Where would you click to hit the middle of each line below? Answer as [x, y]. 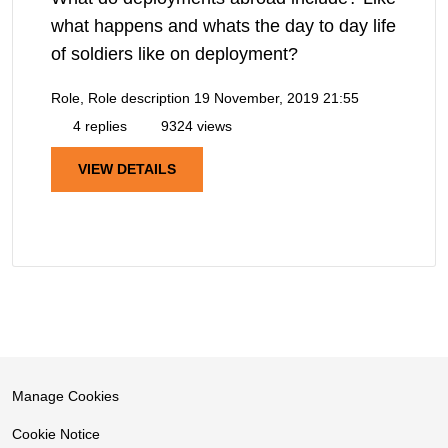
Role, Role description [120, 98]
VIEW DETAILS [127, 169]
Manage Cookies [65, 396]
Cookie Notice [56, 434]
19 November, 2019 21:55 [276, 98]
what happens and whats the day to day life [223, 26]
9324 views [194, 126]
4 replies [98, 126]
